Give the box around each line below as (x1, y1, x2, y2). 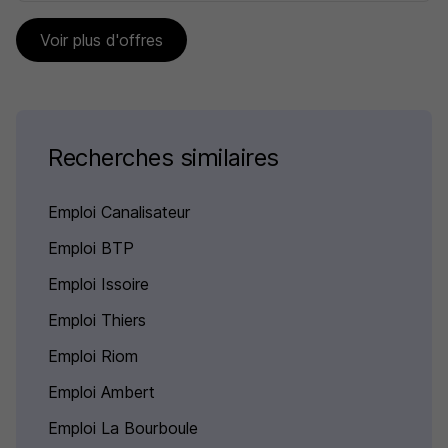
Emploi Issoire (48, 274, 149, 294)
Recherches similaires (48, 143, 279, 172)
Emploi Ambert (48, 382, 155, 402)
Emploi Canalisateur (48, 202, 190, 222)
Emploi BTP (48, 238, 134, 258)
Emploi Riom (48, 346, 138, 366)
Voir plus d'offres (40, 30, 163, 50)
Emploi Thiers (48, 310, 146, 330)
